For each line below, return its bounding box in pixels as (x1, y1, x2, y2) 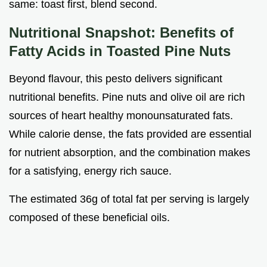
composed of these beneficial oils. (9, 211, 170, 223)
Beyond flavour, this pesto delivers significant (9, 72, 222, 85)
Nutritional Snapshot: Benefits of (9, 24, 234, 41)
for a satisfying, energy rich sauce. (9, 164, 172, 177)
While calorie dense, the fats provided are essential (9, 128, 252, 140)
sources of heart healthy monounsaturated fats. (9, 109, 233, 122)
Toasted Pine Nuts (107, 42, 231, 59)
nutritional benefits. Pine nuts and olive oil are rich (9, 91, 245, 103)
